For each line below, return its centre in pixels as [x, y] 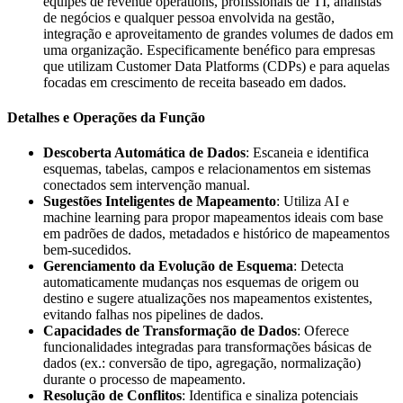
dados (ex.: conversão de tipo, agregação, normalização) [202, 363]
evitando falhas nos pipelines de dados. [153, 315]
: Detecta [318, 266]
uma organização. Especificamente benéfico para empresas [209, 49]
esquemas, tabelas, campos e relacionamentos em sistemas [207, 169]
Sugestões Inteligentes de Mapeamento [160, 201]
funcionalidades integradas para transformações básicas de [207, 347]
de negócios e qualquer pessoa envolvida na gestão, [189, 17]
